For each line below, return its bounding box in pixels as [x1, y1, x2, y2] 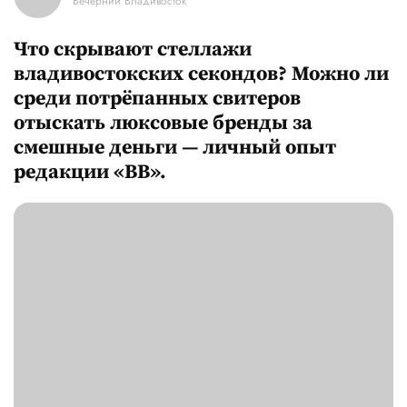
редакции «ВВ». [14, 160, 166, 185]
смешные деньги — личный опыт [14, 135, 336, 161]
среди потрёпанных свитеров [14, 86, 301, 112]
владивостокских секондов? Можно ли [14, 62, 389, 87]
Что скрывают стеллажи [14, 37, 252, 63]
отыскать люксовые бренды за [14, 111, 313, 136]
